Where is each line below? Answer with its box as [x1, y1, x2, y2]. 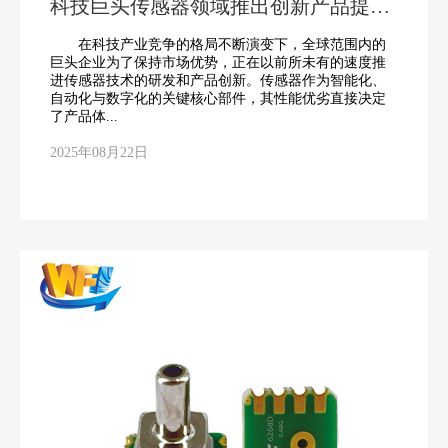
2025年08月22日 [50, 144, 148, 160]
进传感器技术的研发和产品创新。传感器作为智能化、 [50, 72, 386, 88]
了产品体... [50, 108, 118, 124]
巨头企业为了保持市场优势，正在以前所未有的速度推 [50, 54, 386, 70]
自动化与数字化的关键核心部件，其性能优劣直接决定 [50, 90, 386, 106]
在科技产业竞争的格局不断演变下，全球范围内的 [50, 36, 386, 52]
